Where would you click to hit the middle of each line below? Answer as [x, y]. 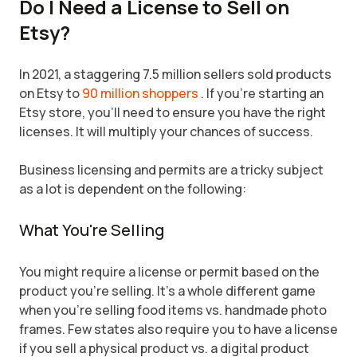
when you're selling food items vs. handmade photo [173, 310]
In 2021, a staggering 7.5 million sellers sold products [175, 74]
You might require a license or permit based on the [169, 272]
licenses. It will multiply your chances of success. [166, 131]
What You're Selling [92, 230]
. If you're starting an [262, 93]
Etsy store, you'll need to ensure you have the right [173, 112]
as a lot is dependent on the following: [133, 189]
